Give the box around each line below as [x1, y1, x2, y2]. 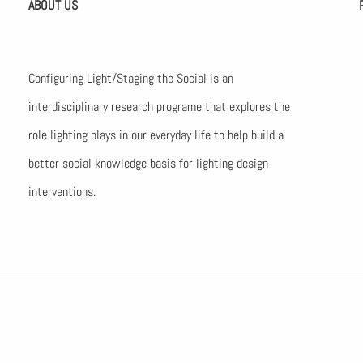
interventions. [28, 183, 96, 200]
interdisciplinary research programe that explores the [28, 98, 290, 115]
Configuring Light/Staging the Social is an [28, 70, 233, 87]
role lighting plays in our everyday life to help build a [28, 126, 284, 143]
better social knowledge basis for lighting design [28, 155, 268, 172]
